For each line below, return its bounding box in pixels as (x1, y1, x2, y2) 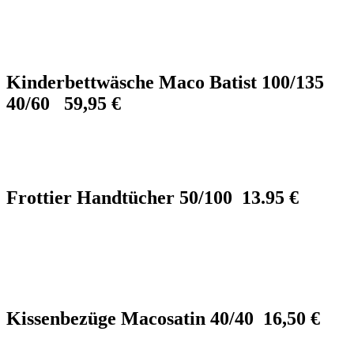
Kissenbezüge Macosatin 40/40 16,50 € (6, 307, 320, 329)
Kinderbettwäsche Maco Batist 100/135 (6, 72, 329, 93)
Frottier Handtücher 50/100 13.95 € (6, 186, 299, 208)
